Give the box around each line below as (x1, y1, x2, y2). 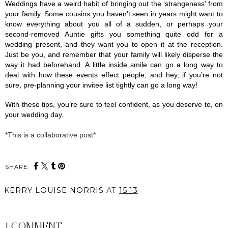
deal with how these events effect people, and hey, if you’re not (5, 70, 223, 79)
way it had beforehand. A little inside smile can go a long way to (5, 60, 223, 69)
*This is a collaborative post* (5, 130, 96, 139)
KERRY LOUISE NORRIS (4, 185, 104, 195)
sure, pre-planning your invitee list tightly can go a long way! (5, 80, 199, 89)
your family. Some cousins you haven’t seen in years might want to (5, 9, 223, 18)
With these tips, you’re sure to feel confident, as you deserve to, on (5, 100, 223, 108)
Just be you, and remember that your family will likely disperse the (5, 50, 223, 59)
